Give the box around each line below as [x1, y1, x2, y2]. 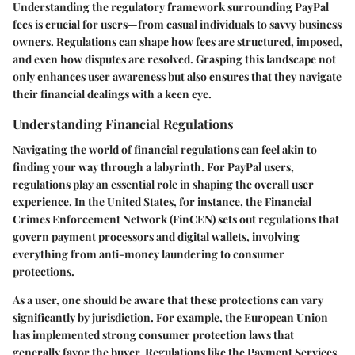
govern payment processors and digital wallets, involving [13, 228, 300, 244]
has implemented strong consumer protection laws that [13, 326, 294, 342]
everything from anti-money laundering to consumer [13, 246, 284, 261]
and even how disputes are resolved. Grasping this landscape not [13, 52, 336, 67]
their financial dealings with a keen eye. [13, 86, 212, 102]
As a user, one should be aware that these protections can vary [13, 292, 323, 307]
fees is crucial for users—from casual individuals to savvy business [13, 17, 342, 32]
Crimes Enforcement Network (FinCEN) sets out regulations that [13, 211, 339, 227]
